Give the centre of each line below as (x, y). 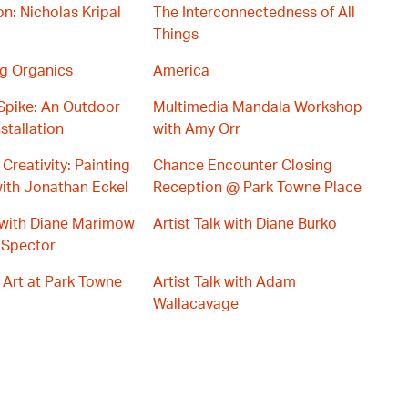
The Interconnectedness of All (254, 13)
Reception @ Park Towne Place (257, 188)
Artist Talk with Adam (224, 282)
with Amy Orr (197, 129)
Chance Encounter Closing (243, 166)
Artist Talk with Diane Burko (245, 224)
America (181, 71)
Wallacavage (196, 304)
